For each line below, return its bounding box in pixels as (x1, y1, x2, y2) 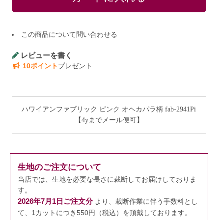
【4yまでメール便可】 (74, 116, 143, 124)
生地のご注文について (18, 162, 101, 172)
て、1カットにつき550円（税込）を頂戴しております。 (18, 208, 192, 217)
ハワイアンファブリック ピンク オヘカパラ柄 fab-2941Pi (22, 105, 196, 113)
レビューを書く (21, 51, 73, 59)
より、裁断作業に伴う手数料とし (93, 197, 198, 205)
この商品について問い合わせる (21, 30, 118, 38)
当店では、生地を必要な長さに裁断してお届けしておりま (18, 175, 196, 183)
